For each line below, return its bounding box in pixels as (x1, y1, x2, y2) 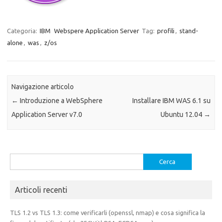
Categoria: (7, 27, 39, 34)
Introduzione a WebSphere (18, 97, 103, 105)
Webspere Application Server (54, 27, 139, 34)
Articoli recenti (15, 185, 67, 194)
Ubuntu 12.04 (160, 111, 204, 119)
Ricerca (9, 155, 30, 163)
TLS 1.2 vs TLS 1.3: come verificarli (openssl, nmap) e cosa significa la (10, 209, 205, 216)
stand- (179, 27, 198, 34)
